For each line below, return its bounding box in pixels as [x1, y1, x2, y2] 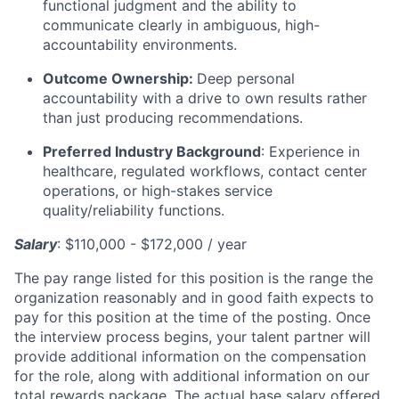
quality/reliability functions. [43, 200, 224, 219]
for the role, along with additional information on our [14, 366, 370, 385]
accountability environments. [43, 35, 237, 53]
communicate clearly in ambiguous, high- [43, 15, 320, 34]
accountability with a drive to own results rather [43, 88, 367, 107]
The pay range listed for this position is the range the [14, 268, 373, 287]
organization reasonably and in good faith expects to [14, 288, 374, 306]
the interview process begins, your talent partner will [14, 327, 370, 346]
